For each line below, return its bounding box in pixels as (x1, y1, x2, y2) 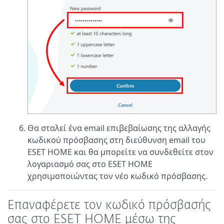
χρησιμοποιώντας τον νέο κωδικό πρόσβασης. (27, 170, 207, 182)
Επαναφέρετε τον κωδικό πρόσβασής (7, 199, 211, 212)
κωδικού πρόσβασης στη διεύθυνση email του (27, 134, 205, 146)
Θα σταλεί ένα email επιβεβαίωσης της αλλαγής (27, 122, 210, 134)
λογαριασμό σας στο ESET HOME (27, 158, 152, 170)
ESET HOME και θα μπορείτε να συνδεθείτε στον (27, 146, 213, 158)
